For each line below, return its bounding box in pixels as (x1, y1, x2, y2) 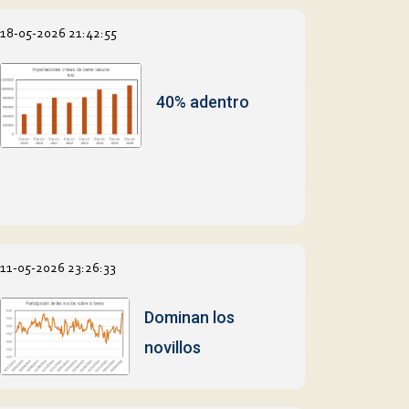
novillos (143, 338, 201, 358)
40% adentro (155, 91, 249, 111)
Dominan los (143, 308, 235, 328)
